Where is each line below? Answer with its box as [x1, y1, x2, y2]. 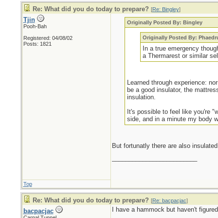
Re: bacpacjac [152, 198, 186, 203]
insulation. [127, 93, 156, 101]
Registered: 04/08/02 [23, 35, 73, 41]
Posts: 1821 [23, 41, 52, 47]
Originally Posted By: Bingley [127, 19, 203, 25]
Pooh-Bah [23, 23, 47, 29]
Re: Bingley [152, 6, 179, 12]
